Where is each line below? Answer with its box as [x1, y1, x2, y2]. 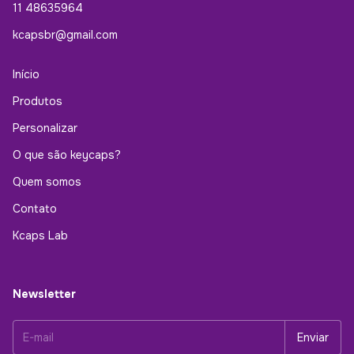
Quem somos [13, 175, 81, 189]
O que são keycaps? [13, 148, 121, 162]
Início [13, 67, 40, 81]
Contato [13, 201, 57, 216]
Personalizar [13, 121, 77, 135]
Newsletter [13, 287, 76, 301]
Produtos [13, 94, 62, 108]
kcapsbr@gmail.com [13, 28, 118, 42]
